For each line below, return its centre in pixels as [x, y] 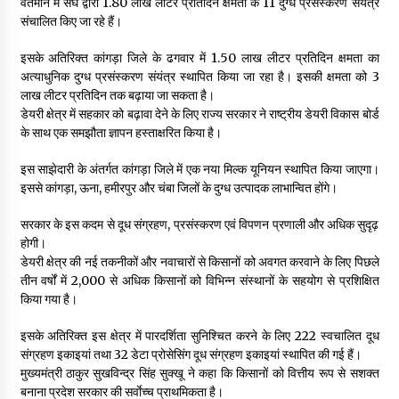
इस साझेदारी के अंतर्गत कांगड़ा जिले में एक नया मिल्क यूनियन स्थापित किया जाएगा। [199, 169]
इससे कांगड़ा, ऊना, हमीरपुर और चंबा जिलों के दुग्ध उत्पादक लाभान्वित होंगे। [179, 187]
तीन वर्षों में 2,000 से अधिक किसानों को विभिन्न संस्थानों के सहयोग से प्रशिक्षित [199, 280]
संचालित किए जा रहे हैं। [71, 21]
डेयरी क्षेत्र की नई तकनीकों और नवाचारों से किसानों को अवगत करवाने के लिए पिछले [199, 261]
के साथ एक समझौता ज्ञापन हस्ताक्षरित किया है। [121, 132]
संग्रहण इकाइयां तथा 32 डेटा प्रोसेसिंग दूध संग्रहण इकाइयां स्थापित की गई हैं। [191, 354]
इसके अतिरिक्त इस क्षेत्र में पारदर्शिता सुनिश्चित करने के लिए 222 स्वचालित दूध [199, 335]
